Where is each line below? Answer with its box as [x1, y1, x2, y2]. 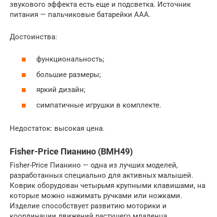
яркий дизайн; [36, 85, 85, 94]
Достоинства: [10, 32, 57, 41]
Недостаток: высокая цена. [10, 124, 105, 133]
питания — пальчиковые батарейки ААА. [10, 10, 151, 19]
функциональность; [36, 55, 104, 63]
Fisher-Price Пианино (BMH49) [10, 146, 133, 156]
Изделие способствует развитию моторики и [10, 201, 167, 210]
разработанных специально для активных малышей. [10, 170, 193, 180]
